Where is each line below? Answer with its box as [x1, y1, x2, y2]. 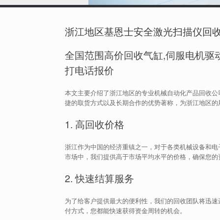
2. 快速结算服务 [65, 171, 134, 185]
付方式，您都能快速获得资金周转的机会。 [65, 205, 186, 215]
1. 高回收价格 [65, 117, 124, 131]
